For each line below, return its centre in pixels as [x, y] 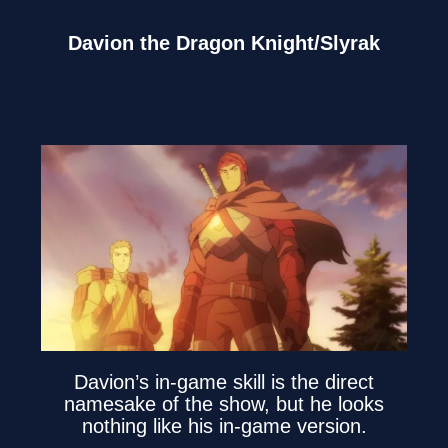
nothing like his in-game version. [224, 426]
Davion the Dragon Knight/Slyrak [224, 43]
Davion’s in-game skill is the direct [224, 382]
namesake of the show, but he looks [224, 404]
